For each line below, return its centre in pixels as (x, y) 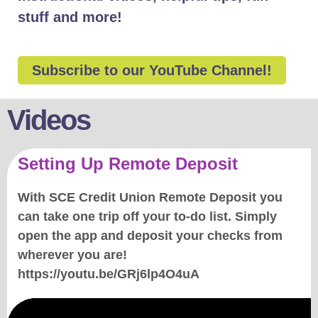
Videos (49, 120)
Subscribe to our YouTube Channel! (152, 70)
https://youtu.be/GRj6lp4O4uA (109, 274)
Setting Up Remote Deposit (128, 164)
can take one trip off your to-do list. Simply (147, 216)
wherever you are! (72, 255)
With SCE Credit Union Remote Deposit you (150, 197)
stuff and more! (70, 17)
